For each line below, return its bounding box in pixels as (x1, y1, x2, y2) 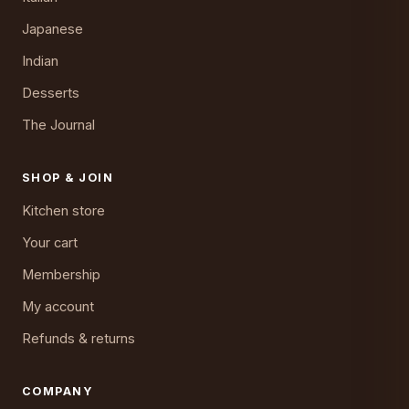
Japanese (22, 21, 83, 38)
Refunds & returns (22, 330, 135, 348)
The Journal (22, 117, 95, 134)
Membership (22, 267, 100, 284)
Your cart (22, 235, 78, 252)
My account (22, 299, 94, 316)
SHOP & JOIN (22, 171, 114, 185)
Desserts (22, 85, 79, 102)
